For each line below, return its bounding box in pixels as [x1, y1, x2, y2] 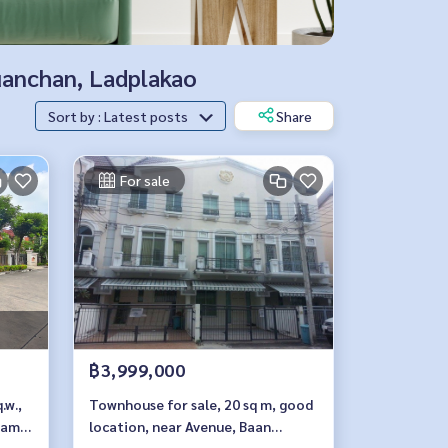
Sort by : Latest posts [104, 107, 191, 125]
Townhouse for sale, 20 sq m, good [89, 395, 313, 413]
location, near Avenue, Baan [89, 417, 271, 435]
